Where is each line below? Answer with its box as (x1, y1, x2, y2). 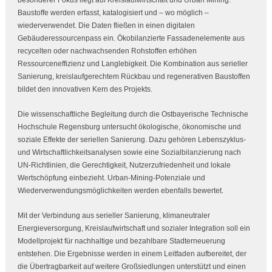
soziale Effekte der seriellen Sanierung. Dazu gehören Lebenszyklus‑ (17, 135, 246, 144)
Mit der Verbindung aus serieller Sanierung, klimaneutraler (17, 211, 210, 220)
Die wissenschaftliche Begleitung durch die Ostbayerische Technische (17, 109, 248, 118)
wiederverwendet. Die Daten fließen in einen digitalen (17, 21, 195, 30)
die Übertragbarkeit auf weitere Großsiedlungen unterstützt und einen (17, 262, 246, 271)
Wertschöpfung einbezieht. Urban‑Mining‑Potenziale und (17, 173, 205, 182)
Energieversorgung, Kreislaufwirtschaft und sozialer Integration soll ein (17, 223, 250, 233)
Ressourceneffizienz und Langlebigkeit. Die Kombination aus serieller (17, 59, 248, 68)
